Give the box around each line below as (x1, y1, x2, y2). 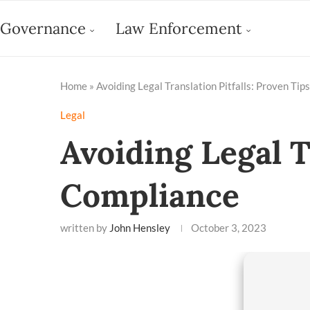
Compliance (60, 175, 239, 216)
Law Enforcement (116, 19, 242, 38)
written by (60, 221, 109, 234)
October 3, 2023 (191, 221, 266, 234)
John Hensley (109, 221, 170, 234)
